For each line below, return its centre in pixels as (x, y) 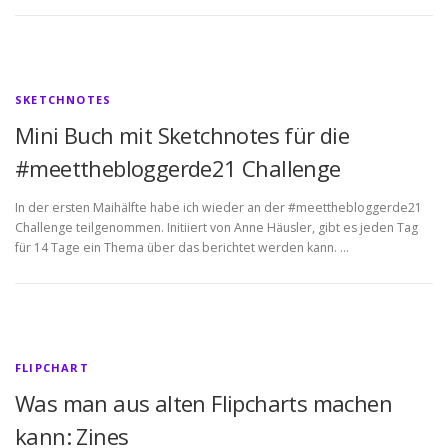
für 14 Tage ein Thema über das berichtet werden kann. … (182, 248)
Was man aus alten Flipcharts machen (203, 403)
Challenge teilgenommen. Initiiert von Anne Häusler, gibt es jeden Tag (216, 228)
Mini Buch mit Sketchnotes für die (182, 135)
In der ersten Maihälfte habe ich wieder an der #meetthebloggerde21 (218, 208)
